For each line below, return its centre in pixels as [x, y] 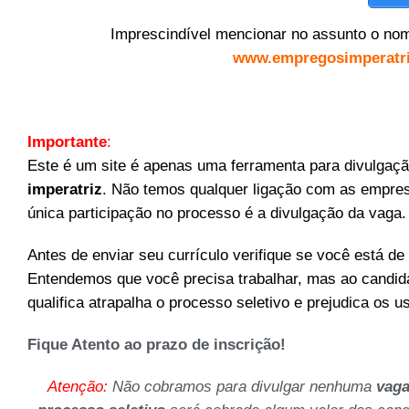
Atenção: [77, 386]
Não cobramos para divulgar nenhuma [241, 386]
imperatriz [65, 189]
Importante [67, 142]
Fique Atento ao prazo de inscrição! [157, 344]
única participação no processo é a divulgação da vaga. [217, 213]
